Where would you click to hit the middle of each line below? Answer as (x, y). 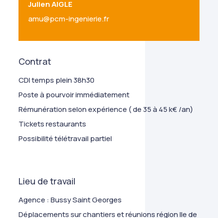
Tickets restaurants (53, 124)
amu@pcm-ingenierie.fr (69, 19)
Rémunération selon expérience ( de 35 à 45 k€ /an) (106, 109)
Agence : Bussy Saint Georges (70, 200)
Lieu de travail (47, 181)
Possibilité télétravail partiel (65, 138)
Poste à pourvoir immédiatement (74, 95)
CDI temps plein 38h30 (57, 80)
